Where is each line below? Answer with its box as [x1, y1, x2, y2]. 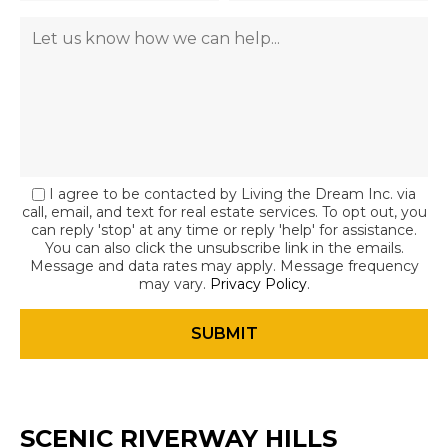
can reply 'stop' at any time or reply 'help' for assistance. [31, 221, 417, 239]
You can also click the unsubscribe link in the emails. [44, 239, 404, 257]
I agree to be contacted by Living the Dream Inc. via [49, 185, 416, 203]
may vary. [138, 275, 210, 293]
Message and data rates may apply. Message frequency [29, 257, 419, 275]
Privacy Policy [209, 275, 307, 293]
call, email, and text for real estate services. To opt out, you [21, 203, 427, 221]
